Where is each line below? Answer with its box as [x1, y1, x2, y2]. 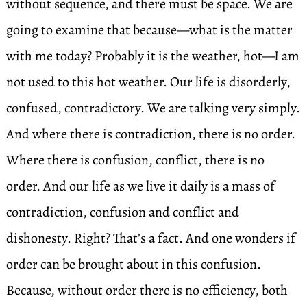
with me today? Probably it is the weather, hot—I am [5, 47, 299, 65]
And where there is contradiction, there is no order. [5, 125, 295, 143]
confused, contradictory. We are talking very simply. [5, 99, 300, 117]
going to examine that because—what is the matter [5, 21, 293, 39]
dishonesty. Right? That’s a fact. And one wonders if [5, 229, 295, 247]
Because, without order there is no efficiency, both [5, 281, 288, 299]
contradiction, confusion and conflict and [5, 203, 239, 221]
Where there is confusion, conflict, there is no [5, 151, 265, 169]
